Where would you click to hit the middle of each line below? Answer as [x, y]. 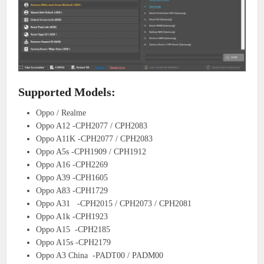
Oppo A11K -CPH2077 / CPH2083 [95, 139]
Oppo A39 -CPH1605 [72, 178]
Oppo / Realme [61, 113]
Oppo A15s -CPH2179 [74, 243]
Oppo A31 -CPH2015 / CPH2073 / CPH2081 [114, 204]
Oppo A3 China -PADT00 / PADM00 [100, 256]
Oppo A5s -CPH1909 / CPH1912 [91, 152]
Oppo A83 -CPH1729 [72, 191]
